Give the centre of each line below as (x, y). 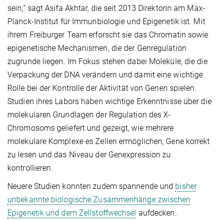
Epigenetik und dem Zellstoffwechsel (72, 213)
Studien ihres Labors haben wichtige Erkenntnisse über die (110, 101)
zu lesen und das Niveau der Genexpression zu (89, 154)
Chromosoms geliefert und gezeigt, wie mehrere (91, 128)
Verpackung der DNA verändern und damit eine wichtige (105, 74)
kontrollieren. (30, 168)
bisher (186, 186)
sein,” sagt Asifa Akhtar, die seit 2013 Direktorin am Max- (106, 8)
